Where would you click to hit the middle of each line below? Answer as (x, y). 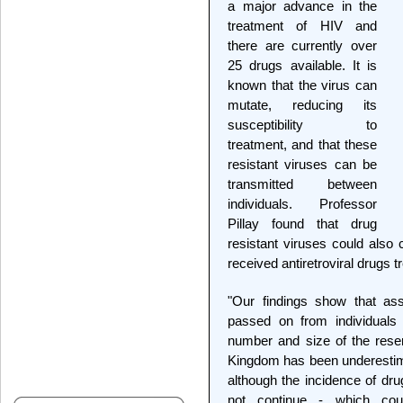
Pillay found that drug (302, 224)
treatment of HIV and (302, 26)
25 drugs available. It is (302, 65)
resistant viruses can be (302, 164)
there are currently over (302, 45)
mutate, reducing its (302, 105)
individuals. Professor (302, 204)
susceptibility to (302, 125)
